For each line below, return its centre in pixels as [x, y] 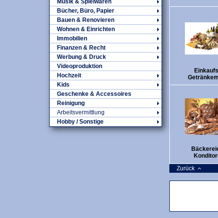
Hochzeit [69, 75]
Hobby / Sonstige [80, 122]
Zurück [187, 168]
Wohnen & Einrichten [86, 29]
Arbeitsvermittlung [81, 112]
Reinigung [71, 103]
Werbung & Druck [82, 57]
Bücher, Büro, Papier [86, 11]
